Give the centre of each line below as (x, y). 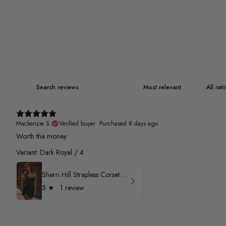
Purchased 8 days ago (129, 124)
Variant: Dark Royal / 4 (50, 152)
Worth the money (41, 136)
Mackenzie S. (34, 124)
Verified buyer (77, 124)
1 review (72, 187)
